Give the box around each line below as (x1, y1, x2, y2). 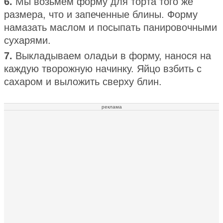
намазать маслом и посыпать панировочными (4, 21, 217, 33)
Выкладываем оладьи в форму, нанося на (15, 50, 211, 61)
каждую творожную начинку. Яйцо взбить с (4, 63, 202, 74)
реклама (101, 104, 122, 110)
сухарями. (4, 34, 51, 46)
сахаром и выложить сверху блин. (4, 76, 162, 87)
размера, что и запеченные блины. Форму (4, 8, 198, 20)
